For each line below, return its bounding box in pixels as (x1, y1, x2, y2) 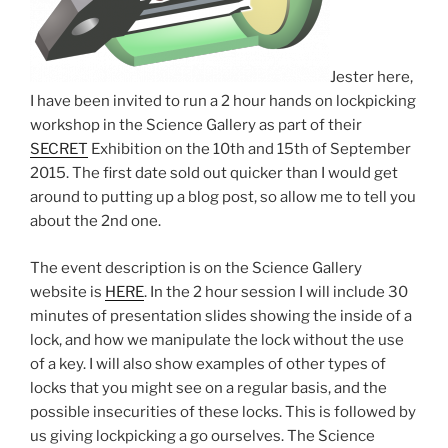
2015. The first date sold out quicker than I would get (30, 164, 398, 183)
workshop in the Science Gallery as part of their (30, 116, 362, 135)
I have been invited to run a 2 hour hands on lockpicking (30, 92, 416, 111)
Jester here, (330, 68, 413, 87)
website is (30, 282, 105, 301)
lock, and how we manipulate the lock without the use (30, 330, 404, 349)
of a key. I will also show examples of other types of (30, 354, 386, 373)
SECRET (30, 140, 88, 159)
